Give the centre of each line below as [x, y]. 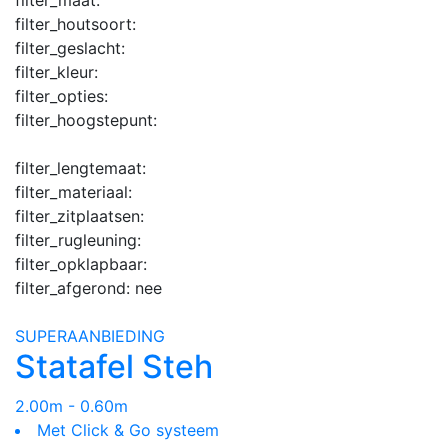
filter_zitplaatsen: [79, 215]
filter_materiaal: [73, 191]
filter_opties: [61, 95]
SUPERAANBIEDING [90, 335]
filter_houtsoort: [75, 23]
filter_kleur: [56, 71]
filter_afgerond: [75, 287]
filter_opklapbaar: [81, 263]
